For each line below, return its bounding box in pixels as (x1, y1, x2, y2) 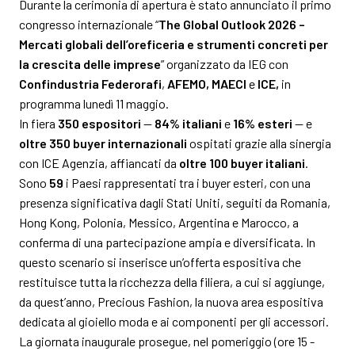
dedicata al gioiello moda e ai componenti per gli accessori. (19, 314, 329, 329)
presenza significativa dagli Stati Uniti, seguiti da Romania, (19, 195, 330, 210)
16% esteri (233, 116, 292, 131)
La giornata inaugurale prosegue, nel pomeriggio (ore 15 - (19, 334, 315, 349)
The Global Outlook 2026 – (158, 17, 305, 32)
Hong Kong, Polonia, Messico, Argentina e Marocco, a (19, 215, 299, 230)
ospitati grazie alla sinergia (187, 136, 331, 151)
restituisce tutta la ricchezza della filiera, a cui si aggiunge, (19, 274, 325, 289)
